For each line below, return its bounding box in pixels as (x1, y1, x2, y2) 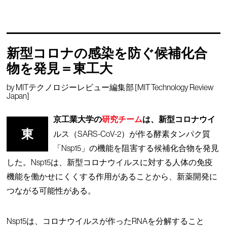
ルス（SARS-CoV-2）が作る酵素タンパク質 (53, 129, 211, 138)
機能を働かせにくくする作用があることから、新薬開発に (7, 171, 218, 181)
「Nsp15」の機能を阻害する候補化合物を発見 (53, 143, 219, 153)
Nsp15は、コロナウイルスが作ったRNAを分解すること (7, 216, 205, 225)
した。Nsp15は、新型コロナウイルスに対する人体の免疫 (7, 157, 213, 167)
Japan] (7, 91, 30, 100)
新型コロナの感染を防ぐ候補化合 (7, 46, 208, 62)
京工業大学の (53, 114, 102, 124)
